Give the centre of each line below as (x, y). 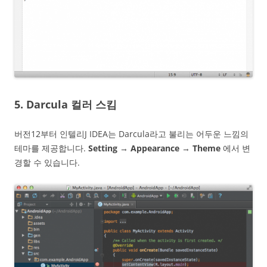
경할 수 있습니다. (47, 162)
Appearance (155, 148)
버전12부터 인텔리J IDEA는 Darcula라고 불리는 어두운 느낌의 (131, 133)
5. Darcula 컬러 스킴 (66, 104)
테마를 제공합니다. (51, 148)
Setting (103, 148)
